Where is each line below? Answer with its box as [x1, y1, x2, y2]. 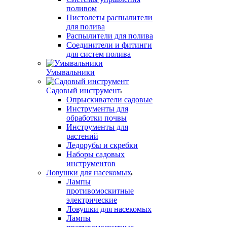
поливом [66, 4, 97, 13]
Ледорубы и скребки [66, 141, 138, 149]
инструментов [66, 159, 116, 168]
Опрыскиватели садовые [66, 95, 153, 104]
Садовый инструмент [46, 86, 121, 95]
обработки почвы [66, 113, 127, 122]
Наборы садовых [66, 150, 125, 159]
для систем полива [66, 50, 131, 58]
